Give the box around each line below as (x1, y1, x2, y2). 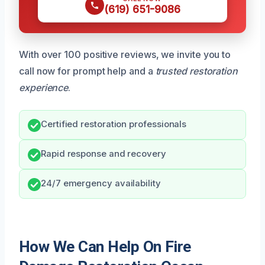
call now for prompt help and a (19, 64, 156, 77)
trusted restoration (155, 64, 238, 77)
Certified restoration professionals (41, 118, 187, 130)
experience (19, 81, 69, 93)
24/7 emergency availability (41, 177, 161, 189)
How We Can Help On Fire (19, 237, 191, 256)
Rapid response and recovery (41, 148, 166, 159)
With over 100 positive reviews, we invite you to (19, 48, 231, 60)
